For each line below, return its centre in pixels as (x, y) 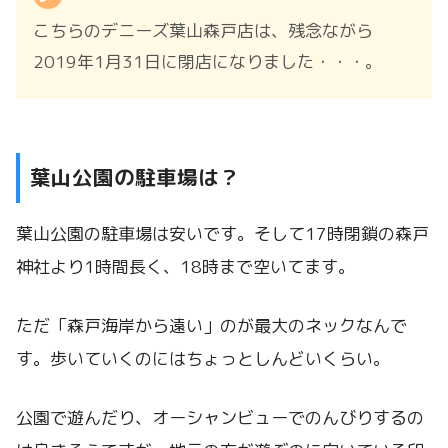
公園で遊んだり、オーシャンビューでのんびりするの (220, 417)
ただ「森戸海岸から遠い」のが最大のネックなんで (211, 325)
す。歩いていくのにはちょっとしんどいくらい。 (203, 358)
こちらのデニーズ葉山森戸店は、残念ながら (203, 31)
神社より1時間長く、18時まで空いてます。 (185, 267)
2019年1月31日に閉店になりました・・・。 (208, 62)
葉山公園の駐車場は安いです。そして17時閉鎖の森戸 (222, 234)
